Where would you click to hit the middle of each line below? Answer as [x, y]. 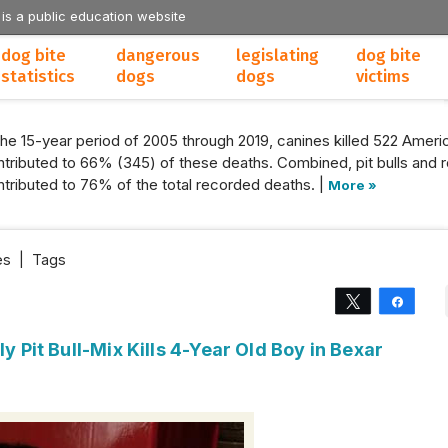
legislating [277, 55]
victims [383, 76]
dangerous [158, 55]
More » [352, 185]
